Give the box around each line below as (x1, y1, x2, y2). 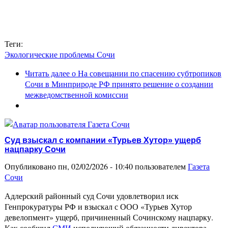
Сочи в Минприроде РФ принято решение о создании (25, 78, 213, 89)
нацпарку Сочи (5, 145, 66, 154)
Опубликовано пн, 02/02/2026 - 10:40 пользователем (5, 161, 188, 172)
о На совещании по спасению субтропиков (70, 67, 221, 78)
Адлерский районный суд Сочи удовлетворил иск (5, 190, 179, 202)
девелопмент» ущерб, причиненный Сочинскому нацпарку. (5, 212, 213, 223)
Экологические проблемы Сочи (5, 48, 115, 60)
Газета (188, 161, 210, 172)
